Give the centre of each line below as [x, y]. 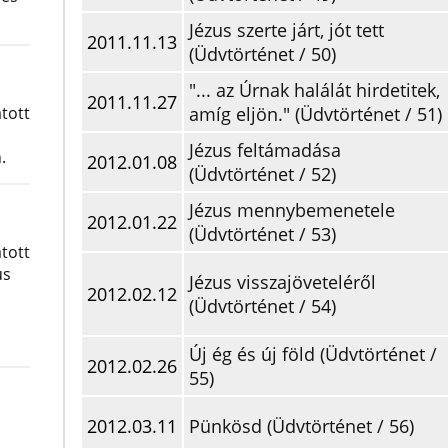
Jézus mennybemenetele [292, 210]
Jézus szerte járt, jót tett [286, 30]
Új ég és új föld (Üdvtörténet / [313, 354]
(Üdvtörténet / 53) [262, 234]
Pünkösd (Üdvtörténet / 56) [301, 426]
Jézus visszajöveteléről [282, 282]
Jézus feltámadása [265, 150]
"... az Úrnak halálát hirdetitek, [314, 90]
